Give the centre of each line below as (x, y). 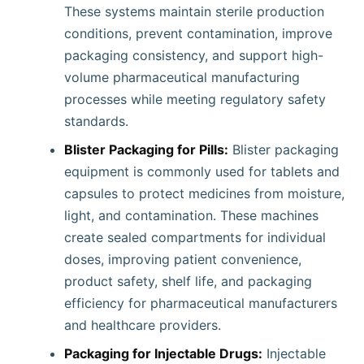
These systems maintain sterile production (194, 11)
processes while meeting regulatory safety (195, 99)
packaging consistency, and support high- (194, 55)
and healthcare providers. (143, 325)
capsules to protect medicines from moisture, (204, 193)
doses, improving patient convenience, (183, 259)
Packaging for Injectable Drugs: (163, 353)
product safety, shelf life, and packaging (188, 281)
